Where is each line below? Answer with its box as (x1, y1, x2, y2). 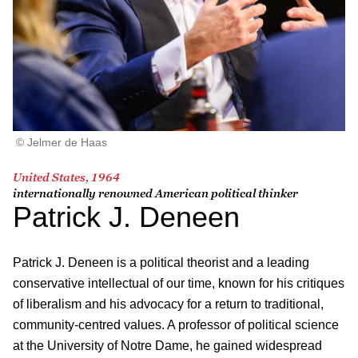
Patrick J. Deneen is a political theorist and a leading (13, 255, 309, 269)
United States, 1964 (13, 169, 120, 184)
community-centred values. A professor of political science (13, 317, 339, 332)
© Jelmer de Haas (16, 135, 107, 149)
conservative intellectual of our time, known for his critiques (13, 276, 344, 290)
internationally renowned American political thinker (13, 185, 298, 200)
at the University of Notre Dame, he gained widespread (13, 338, 322, 352)
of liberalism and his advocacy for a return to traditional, (13, 296, 324, 311)
